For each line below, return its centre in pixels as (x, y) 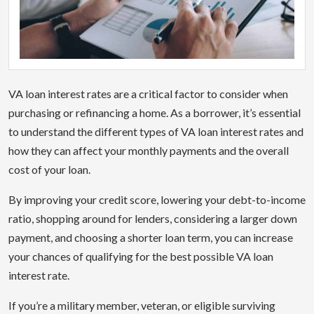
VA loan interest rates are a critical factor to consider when (148, 93)
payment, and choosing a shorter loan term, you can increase (151, 237)
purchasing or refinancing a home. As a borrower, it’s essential (155, 112)
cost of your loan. (49, 169)
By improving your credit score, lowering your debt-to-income (157, 199)
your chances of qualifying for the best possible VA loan (141, 256)
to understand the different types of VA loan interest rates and (156, 131)
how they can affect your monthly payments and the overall (149, 150)
